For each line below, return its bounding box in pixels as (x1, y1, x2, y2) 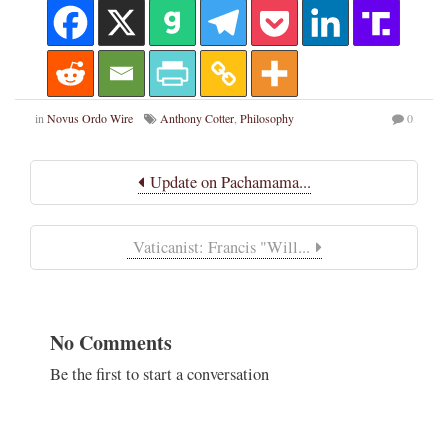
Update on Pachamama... (143, 171, 311, 194)
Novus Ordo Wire (47, 110, 133, 127)
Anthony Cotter (160, 110, 234, 127)
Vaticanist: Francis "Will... (126, 236, 316, 259)
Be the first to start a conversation (50, 363, 269, 386)
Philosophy (240, 110, 294, 127)
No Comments (50, 328, 172, 358)
